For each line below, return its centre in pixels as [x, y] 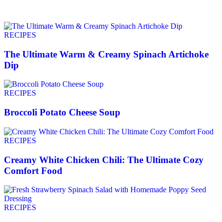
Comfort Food [33, 170]
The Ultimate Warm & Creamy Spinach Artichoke [106, 54]
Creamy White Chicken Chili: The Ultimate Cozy [104, 160]
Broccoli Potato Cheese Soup [62, 112]
